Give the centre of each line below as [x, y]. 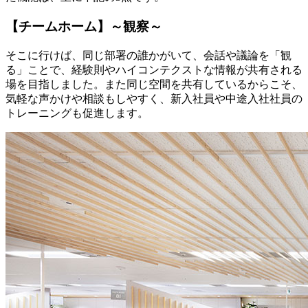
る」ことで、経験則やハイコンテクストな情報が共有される [154, 69]
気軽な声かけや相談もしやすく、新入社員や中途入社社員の [154, 98]
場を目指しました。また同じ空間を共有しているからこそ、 [154, 84]
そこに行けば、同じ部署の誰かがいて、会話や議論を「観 [148, 55]
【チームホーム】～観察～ [84, 27]
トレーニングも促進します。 [77, 113]
